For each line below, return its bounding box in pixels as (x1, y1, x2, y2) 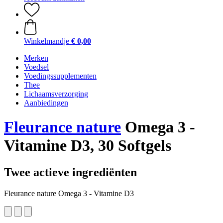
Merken (24, 54, 48, 62)
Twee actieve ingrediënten (4, 165, 137, 179)
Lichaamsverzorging (24, 90, 88, 98)
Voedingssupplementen (24, 72, 97, 80)
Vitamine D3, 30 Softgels (4, 136, 171, 155)
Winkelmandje (24, 37, 69, 45)
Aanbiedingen (24, 99, 68, 107)
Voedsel (24, 63, 49, 71)
